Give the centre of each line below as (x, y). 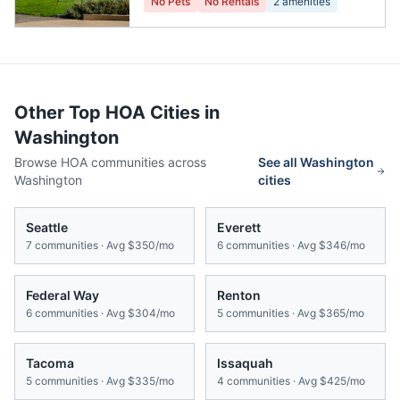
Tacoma (50, 363)
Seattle (47, 228)
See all (279, 162)
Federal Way (62, 296)
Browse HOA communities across (110, 162)
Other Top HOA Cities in (117, 113)
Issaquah (245, 363)
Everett (239, 228)
